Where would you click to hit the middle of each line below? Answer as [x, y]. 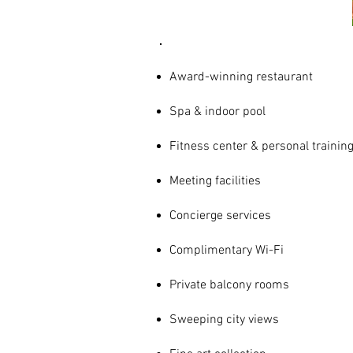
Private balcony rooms [229, 285]
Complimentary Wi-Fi [227, 251]
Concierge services [220, 216]
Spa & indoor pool [217, 112]
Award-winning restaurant [241, 77]
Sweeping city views [224, 320]
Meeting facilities [215, 181]
